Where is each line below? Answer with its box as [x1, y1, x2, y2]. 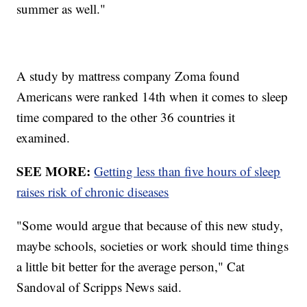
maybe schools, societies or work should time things [16, 236, 289, 254]
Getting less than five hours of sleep [94, 162, 281, 180]
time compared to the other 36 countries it [16, 108, 236, 125]
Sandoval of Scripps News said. [16, 278, 182, 295]
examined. [16, 128, 79, 146]
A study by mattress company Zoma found [16, 66, 241, 84]
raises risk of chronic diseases [16, 182, 169, 200]
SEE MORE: [16, 161, 91, 180]
